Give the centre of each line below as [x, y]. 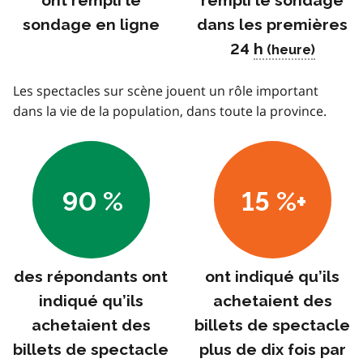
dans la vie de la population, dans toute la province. [170, 111]
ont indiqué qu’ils [272, 276]
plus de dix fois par [272, 349]
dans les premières [272, 24]
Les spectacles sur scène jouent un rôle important [166, 90]
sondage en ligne [91, 24]
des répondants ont [91, 276]
